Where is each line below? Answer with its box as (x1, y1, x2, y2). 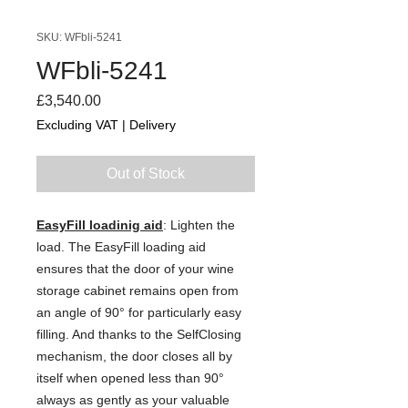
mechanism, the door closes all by (36, 348, 232, 363)
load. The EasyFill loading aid (36, 239, 206, 254)
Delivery (129, 117, 176, 132)
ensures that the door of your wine (36, 260, 234, 276)
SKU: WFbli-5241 (36, 30, 122, 44)
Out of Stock (107, 165, 185, 181)
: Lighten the (163, 217, 235, 232)
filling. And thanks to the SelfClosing (36, 326, 241, 342)
